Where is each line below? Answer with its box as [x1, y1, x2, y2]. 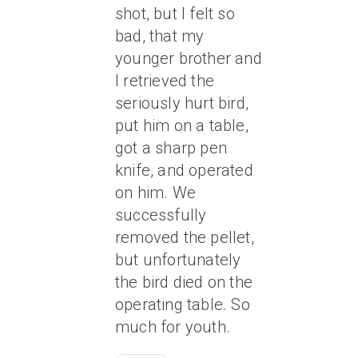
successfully [115, 205, 207, 225]
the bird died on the [115, 272, 253, 292]
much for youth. [115, 317, 230, 336]
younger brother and [115, 49, 262, 68]
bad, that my [115, 26, 205, 46]
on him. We [115, 183, 196, 202]
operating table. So [115, 295, 250, 314]
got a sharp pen [115, 138, 227, 157]
